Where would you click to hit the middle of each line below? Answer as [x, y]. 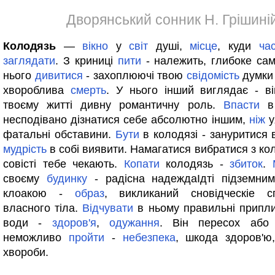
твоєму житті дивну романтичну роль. [113, 105]
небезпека [149, 238]
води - [28, 223]
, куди [238, 46]
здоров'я [74, 223]
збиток [246, 164]
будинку [67, 179]
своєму [25, 179]
